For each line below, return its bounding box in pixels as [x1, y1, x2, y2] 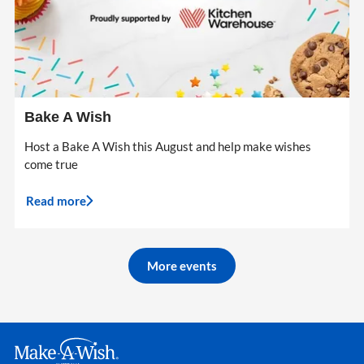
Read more [26, 193, 86, 209]
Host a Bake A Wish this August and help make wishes [24, 139, 311, 154]
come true [24, 157, 78, 172]
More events [147, 258, 217, 274]
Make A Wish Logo [14, 338, 114, 353]
